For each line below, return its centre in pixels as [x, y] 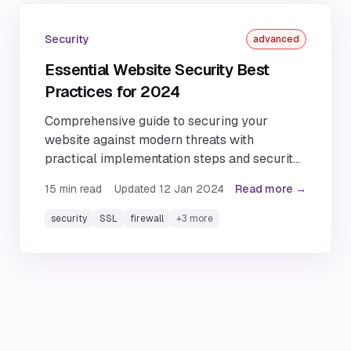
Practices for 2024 [112, 92]
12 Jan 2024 [192, 189]
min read [79, 189]
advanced [276, 39]
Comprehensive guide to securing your [156, 121]
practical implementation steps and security [172, 159]
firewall [147, 219]
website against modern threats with [149, 140]
